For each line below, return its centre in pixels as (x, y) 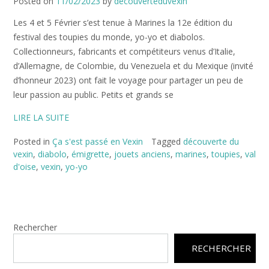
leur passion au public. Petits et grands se (93, 95)
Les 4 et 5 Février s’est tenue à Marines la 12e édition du (123, 23)
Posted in (33, 142)
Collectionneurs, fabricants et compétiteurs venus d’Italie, (124, 52)
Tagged (167, 142)
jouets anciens (142, 154)
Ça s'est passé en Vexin (98, 142)
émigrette (90, 154)
